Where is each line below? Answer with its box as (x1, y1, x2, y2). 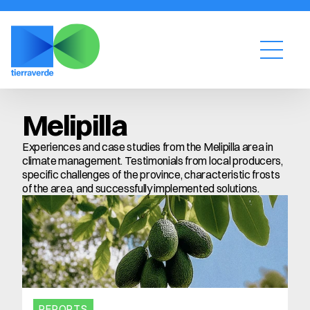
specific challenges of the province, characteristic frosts (22, 167, 280, 181)
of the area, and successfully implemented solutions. (22, 181, 259, 195)
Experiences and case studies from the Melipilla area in (22, 140, 273, 154)
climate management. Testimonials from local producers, (22, 154, 283, 167)
